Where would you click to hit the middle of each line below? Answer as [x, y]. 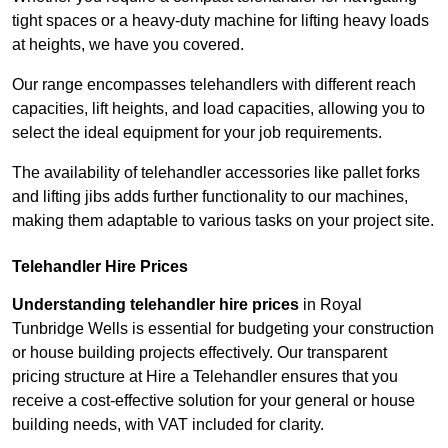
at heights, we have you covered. [128, 45]
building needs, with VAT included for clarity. [168, 425]
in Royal [330, 305]
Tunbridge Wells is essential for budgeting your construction [223, 329]
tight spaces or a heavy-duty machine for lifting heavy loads [220, 21]
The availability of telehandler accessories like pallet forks [216, 173]
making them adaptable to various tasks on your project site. [223, 221]
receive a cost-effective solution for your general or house [213, 401]
